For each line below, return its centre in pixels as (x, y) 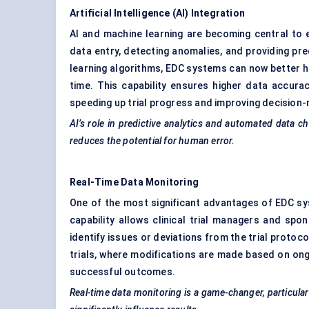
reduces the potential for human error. (152, 141)
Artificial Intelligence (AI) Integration (157, 13)
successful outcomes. (122, 272)
